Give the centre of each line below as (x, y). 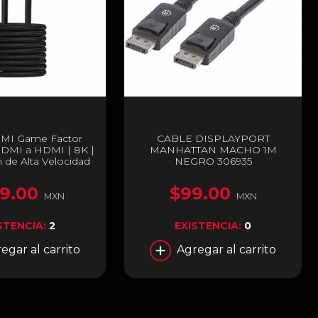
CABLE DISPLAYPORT (213, 138)
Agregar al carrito (227, 249)
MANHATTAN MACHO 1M (213, 149)
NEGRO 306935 (213, 161)
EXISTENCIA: (210, 225)
